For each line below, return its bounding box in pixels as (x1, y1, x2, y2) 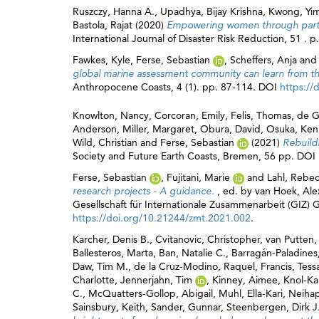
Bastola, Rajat (73, 19, 132, 31)
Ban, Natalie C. (159, 246, 226, 259)
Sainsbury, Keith (73, 300, 145, 313)
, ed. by (217, 184, 255, 197)
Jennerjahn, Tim (120, 273, 192, 286)
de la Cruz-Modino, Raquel (134, 260, 255, 273)
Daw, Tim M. (73, 260, 128, 273)
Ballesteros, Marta (73, 246, 153, 259)
